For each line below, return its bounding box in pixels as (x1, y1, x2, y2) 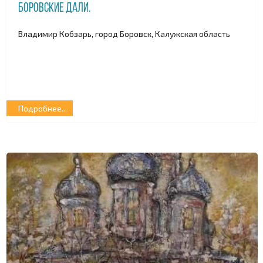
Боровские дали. (18, 2, 90, 16)
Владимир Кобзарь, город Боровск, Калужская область (18, 28, 230, 39)
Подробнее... (18, 103, 67, 114)
